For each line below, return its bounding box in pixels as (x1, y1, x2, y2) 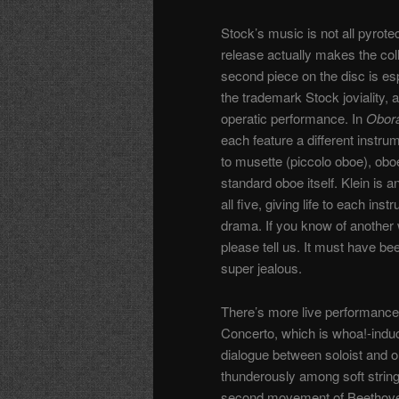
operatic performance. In (221, 109, 366, 128)
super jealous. (221, 258, 302, 278)
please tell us (221, 237, 297, 256)
